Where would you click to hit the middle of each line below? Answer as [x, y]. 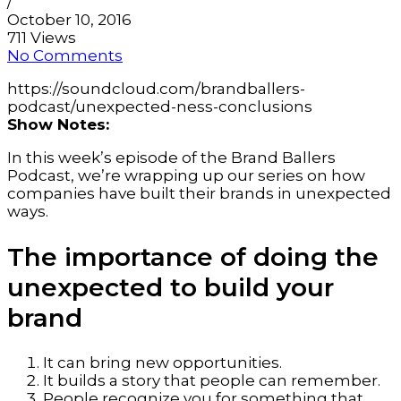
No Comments [65, 56]
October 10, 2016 [69, 20]
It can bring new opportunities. [162, 362]
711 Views [42, 38]
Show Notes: [58, 125]
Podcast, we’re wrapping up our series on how [186, 176]
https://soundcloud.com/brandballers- [156, 89]
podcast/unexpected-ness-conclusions [160, 107]
